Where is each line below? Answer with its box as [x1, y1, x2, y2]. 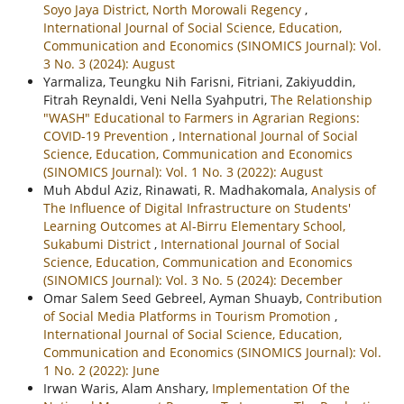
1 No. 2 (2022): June [42, 362, 160, 380]
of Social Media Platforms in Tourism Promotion [42, 308, 335, 326]
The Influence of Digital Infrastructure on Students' [42, 199, 351, 217]
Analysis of [310, 181, 376, 199]
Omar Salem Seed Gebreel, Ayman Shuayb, [42, 289, 306, 308]
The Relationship [270, 91, 372, 109]
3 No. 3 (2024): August [42, 55, 175, 73]
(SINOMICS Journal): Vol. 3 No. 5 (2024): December [42, 271, 343, 289]
